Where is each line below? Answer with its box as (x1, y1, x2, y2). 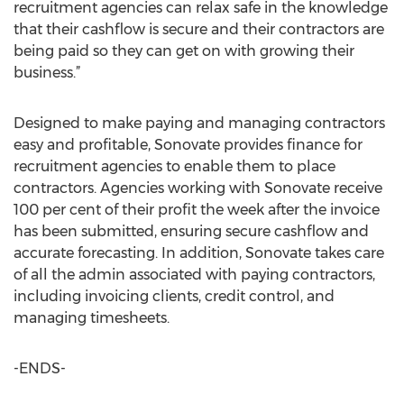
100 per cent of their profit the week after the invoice (14, 201, 380, 218)
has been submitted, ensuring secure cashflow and (14, 223, 369, 240)
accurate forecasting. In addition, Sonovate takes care (14, 244, 384, 262)
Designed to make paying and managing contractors (14, 115, 385, 132)
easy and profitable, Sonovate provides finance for (14, 136, 363, 153)
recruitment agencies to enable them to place (14, 158, 335, 175)
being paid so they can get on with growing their (14, 42, 354, 60)
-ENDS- (14, 360, 66, 377)
